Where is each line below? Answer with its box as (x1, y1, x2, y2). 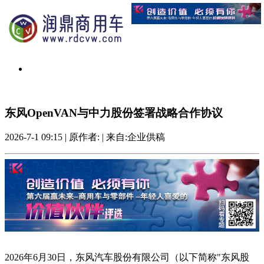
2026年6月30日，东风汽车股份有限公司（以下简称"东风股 (5, 252, 249, 263)
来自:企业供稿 (106, 132, 165, 143)
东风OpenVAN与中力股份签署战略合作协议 (5, 106, 223, 119)
